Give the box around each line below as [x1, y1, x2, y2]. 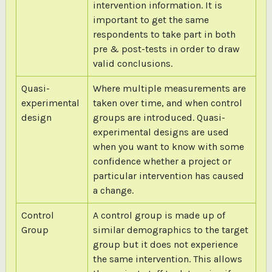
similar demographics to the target [92, 223, 248, 236]
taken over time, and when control [92, 97, 242, 109]
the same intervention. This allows [92, 253, 242, 265]
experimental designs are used [92, 126, 229, 138]
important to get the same [92, 13, 209, 25]
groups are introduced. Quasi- [92, 111, 225, 123]
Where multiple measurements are [92, 82, 246, 94]
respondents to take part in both [92, 28, 236, 40]
